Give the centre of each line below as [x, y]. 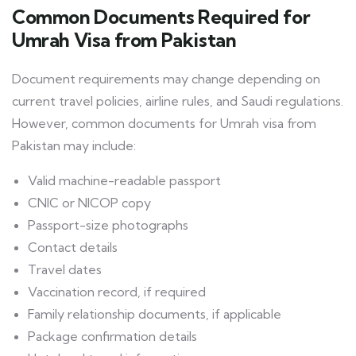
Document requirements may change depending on [166, 79]
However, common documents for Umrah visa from [164, 124]
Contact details [73, 248]
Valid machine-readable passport [124, 181]
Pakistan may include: [74, 146]
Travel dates [65, 270]
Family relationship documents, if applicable [155, 314]
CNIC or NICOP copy [89, 203]
